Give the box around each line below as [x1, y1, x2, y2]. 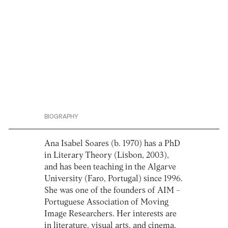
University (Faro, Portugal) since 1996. [44, 175, 183, 184]
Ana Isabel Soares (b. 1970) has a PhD [44, 139, 181, 149]
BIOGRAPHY [44, 113, 79, 120]
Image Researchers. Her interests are [44, 210, 177, 219]
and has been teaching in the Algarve [44, 163, 177, 172]
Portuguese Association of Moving [44, 198, 169, 207]
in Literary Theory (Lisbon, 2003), [44, 151, 169, 160]
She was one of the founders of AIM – [44, 186, 181, 195]
